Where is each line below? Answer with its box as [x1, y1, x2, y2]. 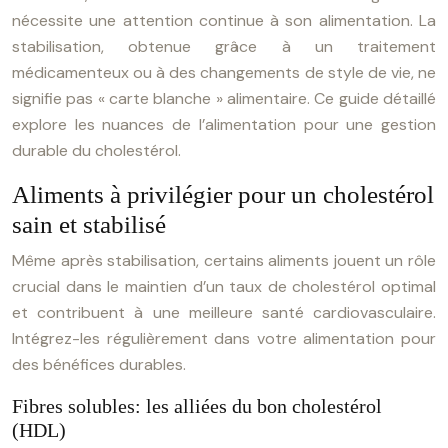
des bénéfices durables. [12, 354, 186, 375]
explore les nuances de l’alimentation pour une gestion [12, 114, 436, 135]
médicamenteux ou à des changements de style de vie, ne [12, 62, 436, 83]
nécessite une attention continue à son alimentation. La [12, 10, 436, 31]
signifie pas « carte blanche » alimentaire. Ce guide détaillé [12, 88, 436, 109]
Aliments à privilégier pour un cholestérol [12, 181, 434, 208]
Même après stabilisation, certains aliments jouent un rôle [12, 250, 436, 271]
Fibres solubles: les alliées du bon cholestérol [12, 395, 382, 417]
